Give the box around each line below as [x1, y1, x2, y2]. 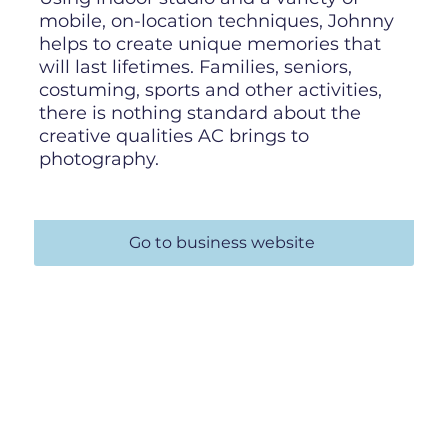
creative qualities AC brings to [39, 124, 310, 147]
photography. [39, 147, 160, 170]
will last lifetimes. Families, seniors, [39, 55, 353, 78]
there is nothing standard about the [39, 101, 362, 124]
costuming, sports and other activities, [39, 78, 383, 101]
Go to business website [129, 233, 316, 253]
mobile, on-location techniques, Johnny [39, 9, 395, 32]
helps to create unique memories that [39, 32, 382, 55]
